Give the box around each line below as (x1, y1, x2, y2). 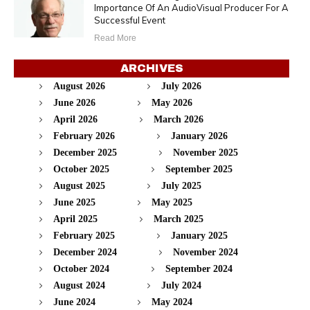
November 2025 (173, 147, 238, 158)
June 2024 (53, 296, 95, 307)
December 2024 (53, 246, 117, 257)
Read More (93, 33, 136, 43)
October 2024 (53, 263, 109, 274)
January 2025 (171, 230, 228, 241)
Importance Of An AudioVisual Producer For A (93, 1, 289, 13)
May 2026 (152, 97, 192, 108)
